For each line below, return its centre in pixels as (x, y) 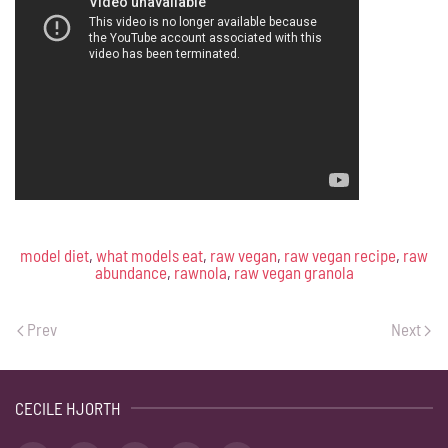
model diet (54, 254)
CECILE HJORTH (68, 408)
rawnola (200, 271)
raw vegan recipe (340, 254)
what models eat (149, 254)
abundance (130, 271)
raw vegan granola (293, 271)
